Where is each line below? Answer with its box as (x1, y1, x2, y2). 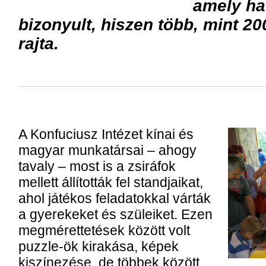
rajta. (18, 34, 59, 53)
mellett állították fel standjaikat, (18, 175, 203, 190)
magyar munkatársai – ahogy (18, 142, 197, 158)
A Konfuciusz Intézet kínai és (18, 126, 194, 142)
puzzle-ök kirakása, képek (18, 239, 179, 254)
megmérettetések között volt (18, 223, 190, 238)
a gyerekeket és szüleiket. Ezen (18, 207, 213, 222)
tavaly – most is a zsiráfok (18, 159, 176, 174)
